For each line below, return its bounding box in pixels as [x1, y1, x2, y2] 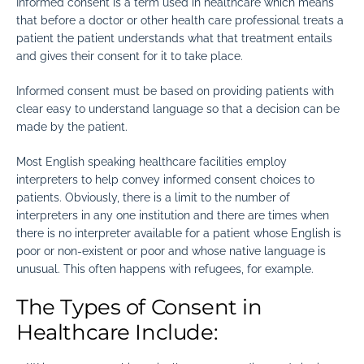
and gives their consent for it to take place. [16, 49, 243, 63]
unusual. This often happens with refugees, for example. [16, 262, 314, 275]
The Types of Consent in [16, 293, 262, 320]
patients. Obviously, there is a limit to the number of [16, 190, 290, 204]
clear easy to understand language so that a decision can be [16, 102, 340, 115]
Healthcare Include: [16, 318, 219, 345]
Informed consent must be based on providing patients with [16, 84, 334, 97]
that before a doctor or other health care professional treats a [16, 13, 344, 27]
